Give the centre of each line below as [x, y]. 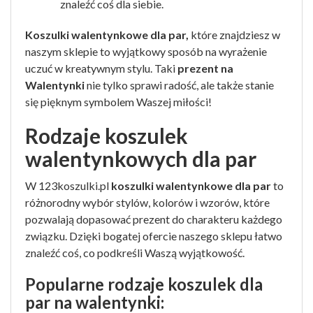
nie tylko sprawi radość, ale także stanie [179, 85]
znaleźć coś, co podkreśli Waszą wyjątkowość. [135, 253]
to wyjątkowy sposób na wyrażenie [183, 51]
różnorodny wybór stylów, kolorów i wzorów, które [147, 202]
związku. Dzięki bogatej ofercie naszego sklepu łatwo [154, 236]
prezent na [205, 68]
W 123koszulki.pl [67, 185]
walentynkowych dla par [141, 159]
